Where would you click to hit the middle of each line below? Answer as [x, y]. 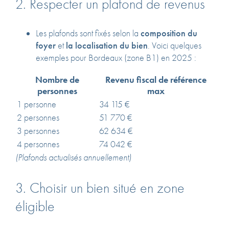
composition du [169, 33]
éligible [35, 206]
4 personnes [38, 144]
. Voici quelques [175, 45]
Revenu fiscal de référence [156, 80]
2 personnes [38, 118]
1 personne [37, 105]
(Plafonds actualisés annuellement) [73, 158]
